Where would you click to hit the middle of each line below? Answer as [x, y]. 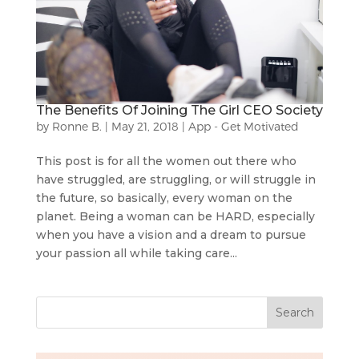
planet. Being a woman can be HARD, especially [175, 217]
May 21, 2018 [145, 127]
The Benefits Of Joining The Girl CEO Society [179, 111]
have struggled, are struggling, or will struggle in [175, 180]
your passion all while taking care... [136, 254]
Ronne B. [77, 127]
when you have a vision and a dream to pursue [171, 235]
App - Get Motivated [243, 127]
